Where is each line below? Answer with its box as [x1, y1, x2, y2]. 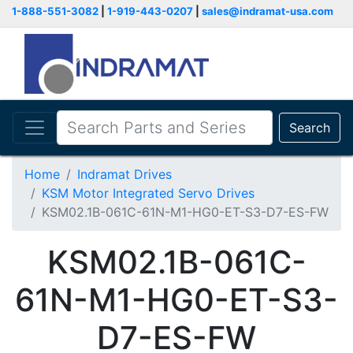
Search [289, 120, 330, 136]
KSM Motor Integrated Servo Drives [42, 185, 255, 201]
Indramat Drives [77, 166, 172, 182]
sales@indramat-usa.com [202, 5, 333, 17]
